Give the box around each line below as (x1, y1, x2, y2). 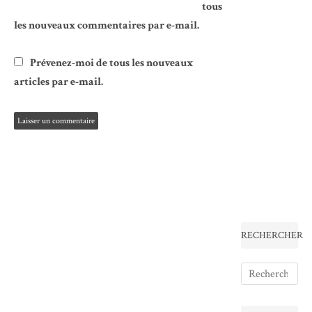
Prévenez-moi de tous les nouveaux (30, 55, 193, 70)
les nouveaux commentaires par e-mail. (14, 17, 199, 33)
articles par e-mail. (14, 74, 103, 89)
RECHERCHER (241, 229, 304, 242)
